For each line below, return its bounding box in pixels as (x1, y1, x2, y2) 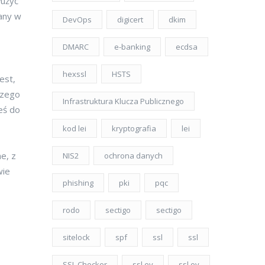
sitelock (63, 232, 90, 243)
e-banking (114, 41, 150, 52)
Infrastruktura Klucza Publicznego (63, 96, 184, 106)
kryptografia (112, 123, 156, 134)
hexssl (63, 69, 86, 79)
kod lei (63, 123, 86, 134)
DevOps (63, 14, 92, 25)
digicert (117, 14, 143, 25)
